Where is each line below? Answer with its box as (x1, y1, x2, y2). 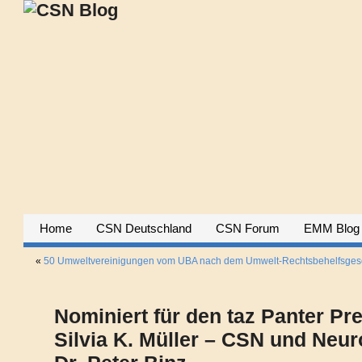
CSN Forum (215, 221, 280, 235)
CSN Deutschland (95, 221, 192, 235)
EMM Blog (303, 221, 360, 235)
